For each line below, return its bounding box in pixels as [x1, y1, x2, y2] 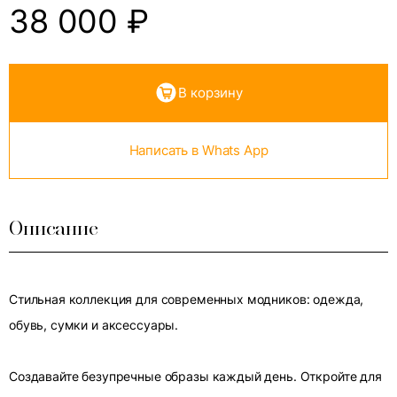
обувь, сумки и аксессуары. [9, 317, 179, 332]
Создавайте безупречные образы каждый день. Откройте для [9, 369, 382, 384]
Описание [9, 215, 98, 242]
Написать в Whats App [128, 142, 269, 159]
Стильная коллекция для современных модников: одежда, [9, 292, 364, 307]
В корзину [178, 84, 243, 101]
